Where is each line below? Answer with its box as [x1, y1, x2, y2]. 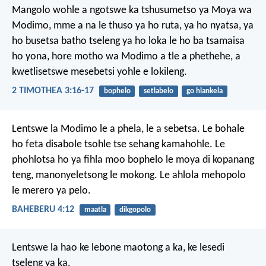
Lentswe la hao [12, 242, 77, 254]
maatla [84, 206, 106, 214]
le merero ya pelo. [12, 185, 91, 197]
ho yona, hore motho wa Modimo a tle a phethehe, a [12, 50, 240, 62]
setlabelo [143, 87, 173, 95]
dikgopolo [119, 206, 151, 214]
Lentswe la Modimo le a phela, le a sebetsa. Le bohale [12, 123, 245, 135]
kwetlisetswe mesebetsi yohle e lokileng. [12, 66, 187, 78]
